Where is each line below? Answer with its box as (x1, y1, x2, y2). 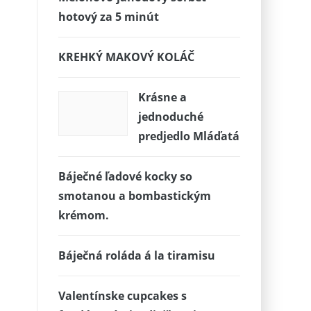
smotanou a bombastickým (58, 188, 211, 203)
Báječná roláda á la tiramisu (58, 248, 215, 263)
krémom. (58, 208, 109, 223)
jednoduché (137, 109, 203, 124)
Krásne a (137, 90, 187, 105)
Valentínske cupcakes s (58, 288, 187, 303)
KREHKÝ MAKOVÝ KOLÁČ (58, 49, 194, 65)
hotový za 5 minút (58, 9, 159, 24)
